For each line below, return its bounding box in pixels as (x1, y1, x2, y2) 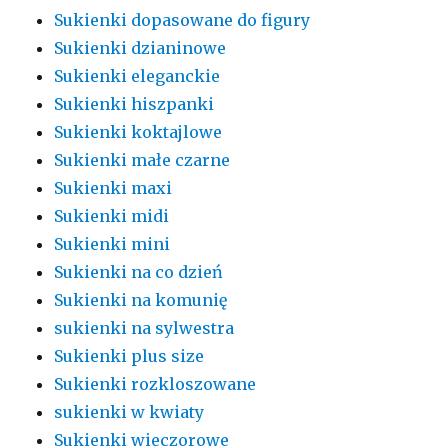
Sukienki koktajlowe (54, 122, 223, 143)
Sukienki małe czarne (54, 150, 231, 171)
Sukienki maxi (54, 178, 173, 199)
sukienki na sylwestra (54, 318, 235, 339)
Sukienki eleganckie (54, 66, 221, 87)
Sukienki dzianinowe (54, 38, 227, 59)
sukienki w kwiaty (54, 402, 205, 423)
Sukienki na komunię (54, 290, 228, 311)
